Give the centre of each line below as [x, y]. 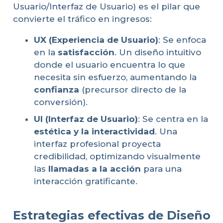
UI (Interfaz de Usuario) [86, 119]
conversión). [61, 102]
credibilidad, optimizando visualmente [117, 156]
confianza [56, 90]
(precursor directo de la [133, 90]
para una [161, 168]
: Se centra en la [173, 119]
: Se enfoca [182, 40]
